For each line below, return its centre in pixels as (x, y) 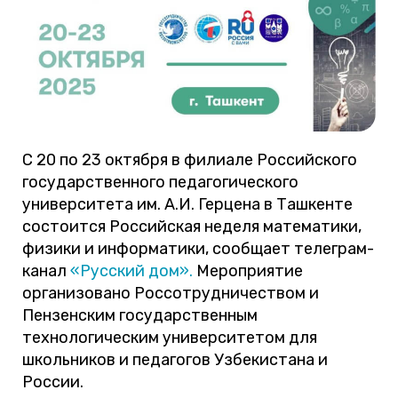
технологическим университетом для (170, 337)
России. (53, 382)
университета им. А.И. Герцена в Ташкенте (187, 204)
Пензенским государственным (140, 315)
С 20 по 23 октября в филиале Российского (190, 159)
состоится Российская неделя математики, (192, 226)
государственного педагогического (160, 182)
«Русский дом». (131, 271)
